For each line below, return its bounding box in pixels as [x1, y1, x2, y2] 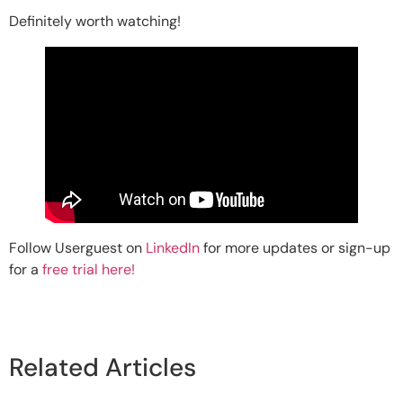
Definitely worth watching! [9, 11, 181, 31]
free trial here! [42, 259, 135, 279]
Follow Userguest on [9, 237, 146, 257]
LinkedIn [146, 237, 200, 257]
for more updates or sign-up [200, 237, 390, 257]
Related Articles [9, 350, 196, 384]
